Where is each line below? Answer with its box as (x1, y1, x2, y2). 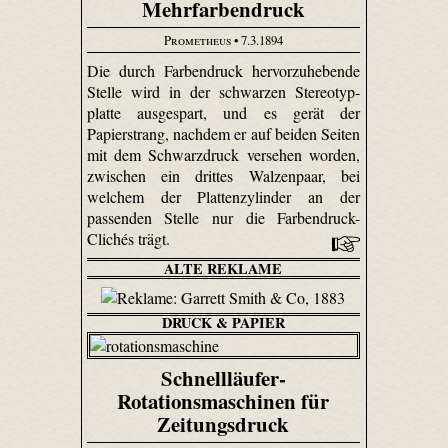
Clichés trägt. (86, 227, 174, 249)
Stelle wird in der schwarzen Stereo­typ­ (86, 80, 361, 102)
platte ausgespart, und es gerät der (86, 101, 361, 123)
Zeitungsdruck (157, 408, 290, 439)
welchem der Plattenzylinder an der (86, 185, 361, 207)
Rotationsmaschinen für (117, 385, 330, 416)
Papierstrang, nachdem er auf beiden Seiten (86, 122, 361, 144)
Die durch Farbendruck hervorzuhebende (86, 59, 361, 81)
